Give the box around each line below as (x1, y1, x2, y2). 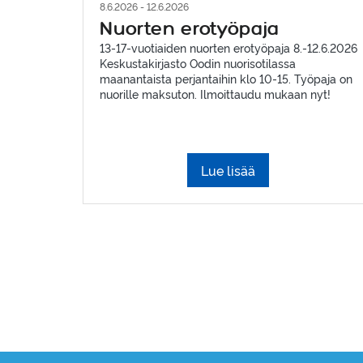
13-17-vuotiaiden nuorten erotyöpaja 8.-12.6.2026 (100, 39, 357, 55)
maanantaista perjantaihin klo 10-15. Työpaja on (100, 70, 352, 86)
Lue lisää (201, 160, 256, 179)
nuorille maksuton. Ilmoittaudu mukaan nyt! (100, 85, 331, 101)
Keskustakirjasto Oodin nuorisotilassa (100, 54, 296, 70)
